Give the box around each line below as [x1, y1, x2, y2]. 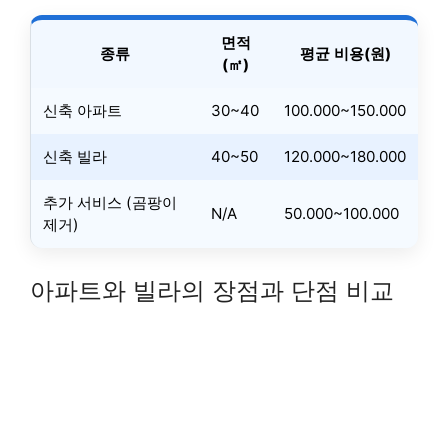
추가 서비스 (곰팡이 [43, 192, 177, 212]
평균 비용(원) [299, 43, 391, 63]
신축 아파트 [43, 100, 122, 120]
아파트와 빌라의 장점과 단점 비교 [30, 276, 394, 306]
